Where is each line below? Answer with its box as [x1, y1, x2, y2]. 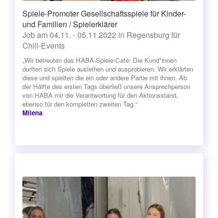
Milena [22, 108, 42, 117]
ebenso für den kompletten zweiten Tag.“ [22, 99, 137, 109]
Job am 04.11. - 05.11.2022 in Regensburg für [22, 29, 180, 40]
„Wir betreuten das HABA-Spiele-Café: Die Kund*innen [22, 55, 177, 65]
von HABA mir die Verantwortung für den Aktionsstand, [22, 90, 178, 100]
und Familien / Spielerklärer [22, 18, 117, 30]
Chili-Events [22, 39, 65, 51]
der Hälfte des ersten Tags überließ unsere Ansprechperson [22, 81, 190, 91]
